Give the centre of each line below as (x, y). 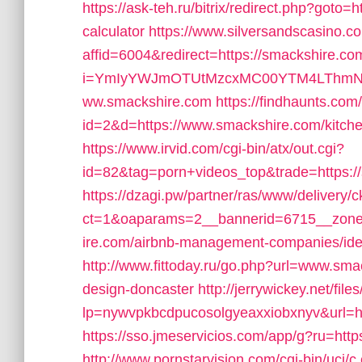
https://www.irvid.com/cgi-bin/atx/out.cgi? (213, 149)
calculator (114, 32)
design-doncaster (138, 289)
